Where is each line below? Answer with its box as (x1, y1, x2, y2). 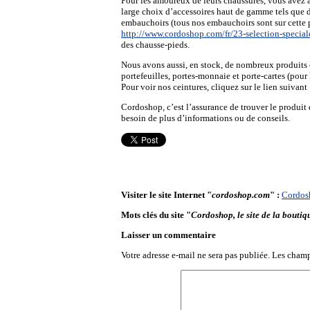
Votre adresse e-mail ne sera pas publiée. (121, 250, 270, 260)
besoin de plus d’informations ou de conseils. (121, 113, 290, 123)
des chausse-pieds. (121, 39, 190, 50)
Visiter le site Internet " (121, 190, 212, 200)
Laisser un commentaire (121, 230, 216, 240)
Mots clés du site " (121, 210, 191, 220)
